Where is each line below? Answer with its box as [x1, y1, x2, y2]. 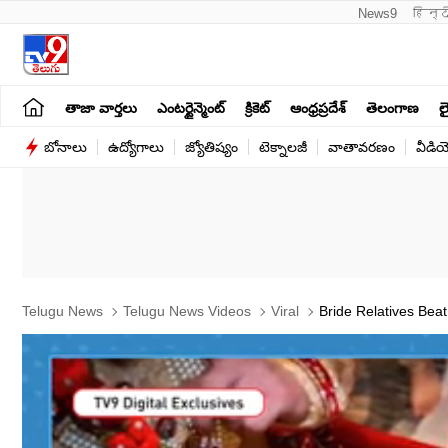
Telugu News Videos [119, 303, 251, 319]
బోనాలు [44, 139, 87, 155]
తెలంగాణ [366, 99, 419, 116]
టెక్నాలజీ [259, 139, 307, 155]
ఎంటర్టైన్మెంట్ [157, 99, 225, 116]
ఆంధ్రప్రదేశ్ [290, 99, 346, 116]
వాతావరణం [328, 139, 395, 155]
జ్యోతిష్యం [185, 139, 238, 155]
